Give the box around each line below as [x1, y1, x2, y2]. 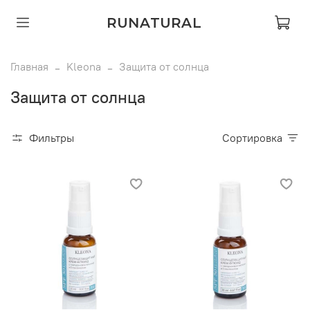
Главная [10, 59, 48, 73]
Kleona [66, 59, 101, 73]
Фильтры [29, 130, 74, 145]
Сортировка [230, 130, 282, 145]
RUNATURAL [106, 14, 201, 31]
